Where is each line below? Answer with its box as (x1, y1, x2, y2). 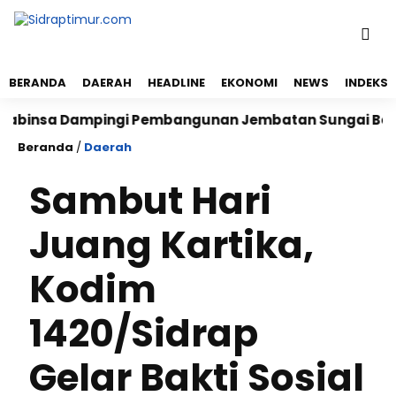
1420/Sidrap (29, 308, 258, 360)
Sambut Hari (29, 175, 271, 227)
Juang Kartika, (29, 219, 314, 271)
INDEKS (345, 74, 388, 91)
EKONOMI (221, 74, 278, 91)
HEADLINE (148, 74, 205, 91)
